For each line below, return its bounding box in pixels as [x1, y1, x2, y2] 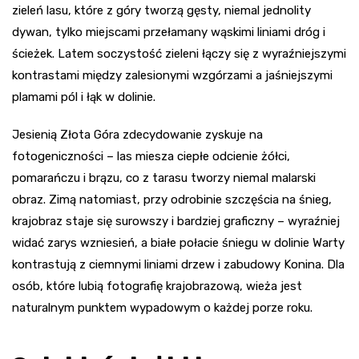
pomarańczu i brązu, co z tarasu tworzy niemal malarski [12, 171, 316, 186]
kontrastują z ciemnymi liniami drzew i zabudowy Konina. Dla [12, 257, 345, 272]
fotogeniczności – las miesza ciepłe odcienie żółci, [12, 149, 290, 164]
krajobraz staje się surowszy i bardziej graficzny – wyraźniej [12, 214, 340, 229]
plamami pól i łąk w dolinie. [12, 90, 155, 105]
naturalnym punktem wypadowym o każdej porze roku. [12, 301, 313, 316]
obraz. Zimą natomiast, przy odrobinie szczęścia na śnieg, [12, 192, 332, 208]
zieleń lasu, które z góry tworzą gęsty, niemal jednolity [12, 3, 311, 18]
